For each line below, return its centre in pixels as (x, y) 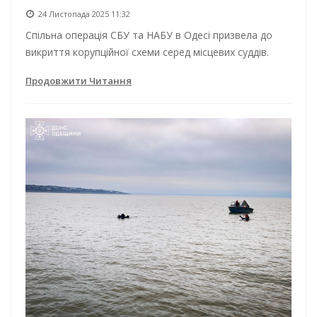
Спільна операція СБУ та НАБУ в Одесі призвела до (149, 35)
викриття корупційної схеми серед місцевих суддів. (147, 52)
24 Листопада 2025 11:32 (84, 13)
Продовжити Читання (79, 80)
